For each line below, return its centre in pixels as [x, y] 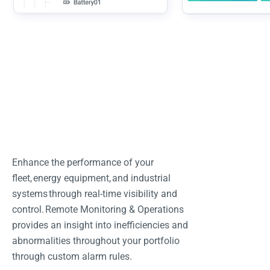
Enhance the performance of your [83, 163]
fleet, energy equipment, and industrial [91, 178]
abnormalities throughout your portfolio [96, 241]
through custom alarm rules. [72, 257]
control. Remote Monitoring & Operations [98, 210]
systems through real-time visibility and [95, 194]
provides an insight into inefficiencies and [100, 225]
